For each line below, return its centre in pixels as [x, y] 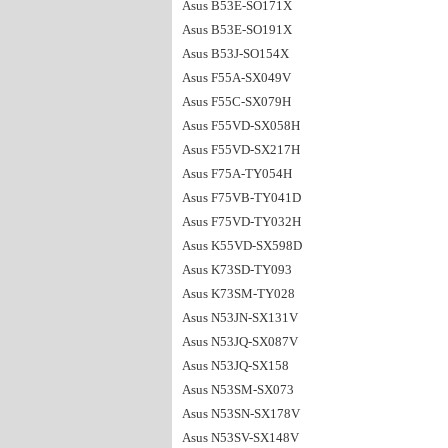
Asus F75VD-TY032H [241, 221]
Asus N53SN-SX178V [241, 413]
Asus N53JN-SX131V [240, 317]
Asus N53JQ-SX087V [240, 341]
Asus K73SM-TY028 [238, 293]
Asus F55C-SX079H [236, 101]
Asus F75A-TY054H [237, 173]
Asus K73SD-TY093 [237, 269]
